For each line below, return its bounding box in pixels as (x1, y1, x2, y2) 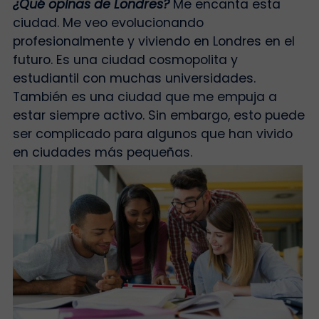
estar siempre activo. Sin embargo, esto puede (12, 107, 305, 125)
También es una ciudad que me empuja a (12, 88, 277, 106)
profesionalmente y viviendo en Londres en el (12, 33, 295, 51)
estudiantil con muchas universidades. (12, 70, 256, 88)
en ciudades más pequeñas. (12, 144, 196, 162)
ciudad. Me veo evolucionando (12, 14, 204, 32)
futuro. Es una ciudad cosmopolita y (12, 51, 238, 69)
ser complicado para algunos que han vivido (12, 125, 293, 143)
